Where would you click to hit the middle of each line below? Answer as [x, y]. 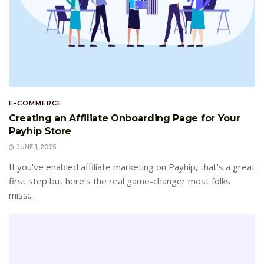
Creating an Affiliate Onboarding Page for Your [125, 118]
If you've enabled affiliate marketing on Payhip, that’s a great [132, 167]
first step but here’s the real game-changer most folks [120, 181]
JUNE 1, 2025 [36, 147]
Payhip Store [40, 131]
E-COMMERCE [35, 103]
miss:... [22, 195]
